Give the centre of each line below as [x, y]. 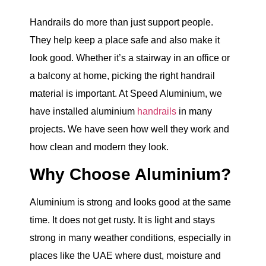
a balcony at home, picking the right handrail [122, 75]
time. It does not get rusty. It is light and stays [122, 220]
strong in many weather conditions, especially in [130, 238]
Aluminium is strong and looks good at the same [130, 202]
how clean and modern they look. [99, 147]
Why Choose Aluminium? [130, 175]
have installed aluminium [83, 111]
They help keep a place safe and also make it [125, 40]
